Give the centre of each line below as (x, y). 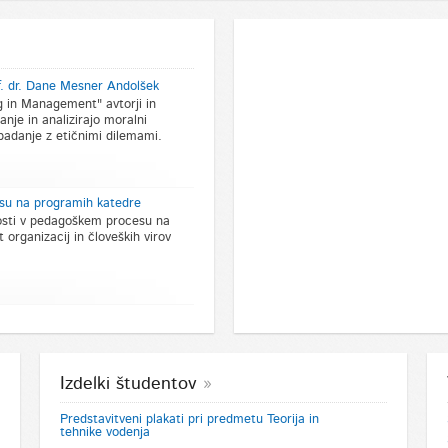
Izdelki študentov (129, 383)
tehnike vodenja (105, 432)
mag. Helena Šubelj (173, 437)
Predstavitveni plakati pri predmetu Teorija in (190, 419)
